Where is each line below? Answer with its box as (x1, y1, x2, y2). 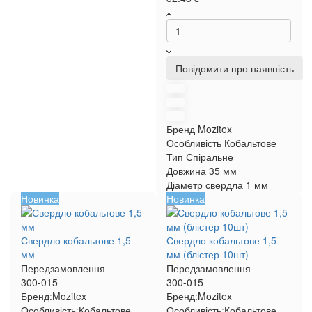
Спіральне (186, 150, 233, 164)
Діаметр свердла (166, 178, 243, 192)
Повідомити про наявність (175, 61, 294, 75)
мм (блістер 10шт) (166, 247, 249, 261)
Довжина (166, 164, 206, 178)
